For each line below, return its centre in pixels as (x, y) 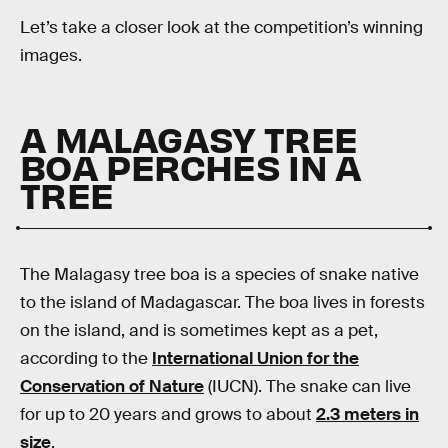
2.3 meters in (367, 414)
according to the (86, 358)
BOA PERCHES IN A (191, 165)
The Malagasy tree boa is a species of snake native (219, 274)
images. (51, 55)
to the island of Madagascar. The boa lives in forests (222, 302)
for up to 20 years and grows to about (168, 414)
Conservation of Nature (112, 386)
